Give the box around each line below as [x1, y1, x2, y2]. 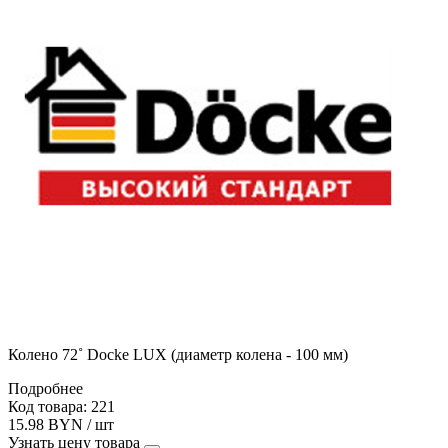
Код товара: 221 [8, 397, 115, 415]
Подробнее [8, 379, 83, 397]
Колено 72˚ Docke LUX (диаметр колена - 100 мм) [8, 345, 348, 363]
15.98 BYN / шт [8, 415, 114, 433]
